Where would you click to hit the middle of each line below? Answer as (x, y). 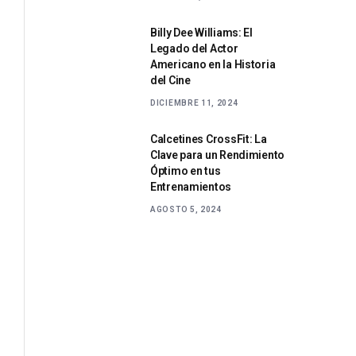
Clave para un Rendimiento (218, 155)
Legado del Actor (194, 48)
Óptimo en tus (186, 170)
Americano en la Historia (213, 64)
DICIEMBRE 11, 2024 (194, 103)
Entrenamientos (191, 186)
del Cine (170, 80)
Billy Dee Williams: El (201, 32)
